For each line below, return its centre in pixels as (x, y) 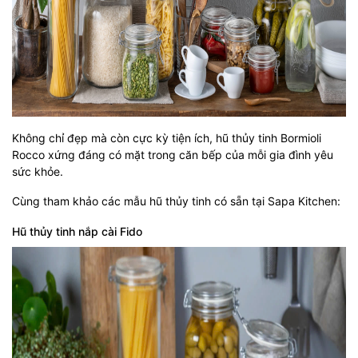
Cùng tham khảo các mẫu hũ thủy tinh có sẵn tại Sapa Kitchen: (176, 201)
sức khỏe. (38, 171)
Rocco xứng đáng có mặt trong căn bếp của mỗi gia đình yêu (173, 155)
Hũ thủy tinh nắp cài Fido (77, 231)
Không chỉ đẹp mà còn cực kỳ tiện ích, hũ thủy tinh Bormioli (167, 138)
